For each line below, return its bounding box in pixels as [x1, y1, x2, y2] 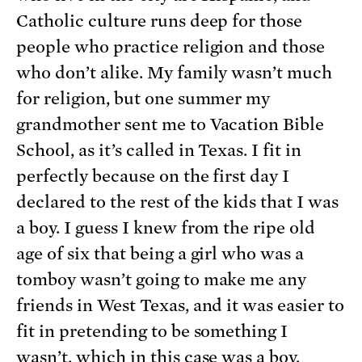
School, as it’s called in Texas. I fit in [16, 140, 302, 160]
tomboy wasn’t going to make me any [16, 269, 307, 289]
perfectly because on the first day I [16, 166, 290, 186]
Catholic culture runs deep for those [16, 11, 303, 31]
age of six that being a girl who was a [16, 243, 305, 263]
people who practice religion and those [16, 36, 326, 57]
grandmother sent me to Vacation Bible [16, 114, 325, 134]
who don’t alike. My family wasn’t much [16, 62, 333, 82]
